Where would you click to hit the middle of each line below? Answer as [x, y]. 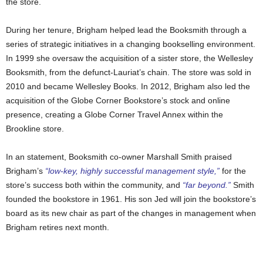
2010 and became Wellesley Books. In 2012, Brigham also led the [128, 86]
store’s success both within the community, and [94, 185]
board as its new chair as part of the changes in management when [131, 213]
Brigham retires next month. [58, 227]
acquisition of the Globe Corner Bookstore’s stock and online [118, 100]
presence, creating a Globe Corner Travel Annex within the [114, 114]
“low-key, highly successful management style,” [132, 171]
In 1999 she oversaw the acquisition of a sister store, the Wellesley [129, 58]
